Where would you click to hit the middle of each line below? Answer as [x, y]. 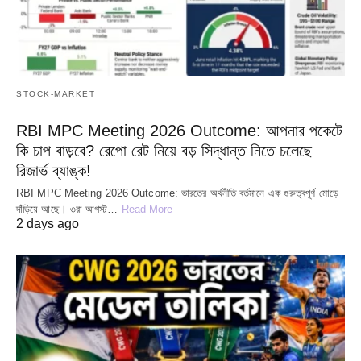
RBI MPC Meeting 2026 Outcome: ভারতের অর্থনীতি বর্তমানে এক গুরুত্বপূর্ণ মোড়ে [177, 193]
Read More [147, 209]
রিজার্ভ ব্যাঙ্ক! [54, 170]
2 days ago [48, 223]
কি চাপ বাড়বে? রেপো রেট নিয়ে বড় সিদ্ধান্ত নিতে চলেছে [164, 150]
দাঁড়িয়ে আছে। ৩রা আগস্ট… [69, 209]
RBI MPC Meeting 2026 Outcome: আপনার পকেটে [179, 130]
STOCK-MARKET [56, 93]
